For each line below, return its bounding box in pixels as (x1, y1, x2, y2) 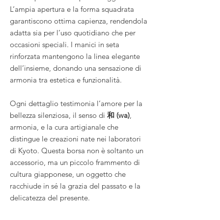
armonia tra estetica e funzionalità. (10, 75, 122, 84)
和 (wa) (107, 110, 130, 120)
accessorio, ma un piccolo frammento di (10, 157, 140, 167)
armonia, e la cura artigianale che (10, 122, 118, 132)
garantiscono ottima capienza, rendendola (10, 16, 147, 26)
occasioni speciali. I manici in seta (10, 39, 119, 49)
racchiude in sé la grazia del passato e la (10, 181, 140, 191)
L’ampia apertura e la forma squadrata (10, 4, 134, 14)
